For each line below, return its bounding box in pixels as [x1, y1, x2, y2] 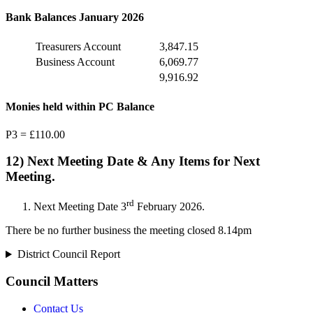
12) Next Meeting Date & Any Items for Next [6, 154, 260, 169]
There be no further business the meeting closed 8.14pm [6, 224, 252, 237]
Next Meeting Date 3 [34, 201, 126, 213]
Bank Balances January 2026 [6, 10, 144, 23]
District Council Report [17, 248, 120, 261]
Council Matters [6, 274, 98, 289]
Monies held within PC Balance [6, 101, 154, 113]
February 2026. [134, 201, 205, 213]
